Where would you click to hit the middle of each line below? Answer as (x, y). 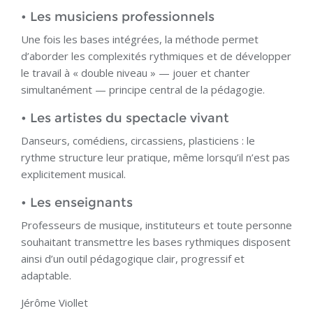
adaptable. (46, 276)
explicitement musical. (73, 174)
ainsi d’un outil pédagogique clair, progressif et (133, 259)
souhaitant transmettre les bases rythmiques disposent (156, 242)
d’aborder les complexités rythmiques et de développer (156, 56)
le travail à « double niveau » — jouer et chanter (136, 73)
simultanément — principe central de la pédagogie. (143, 90)
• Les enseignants (77, 203)
